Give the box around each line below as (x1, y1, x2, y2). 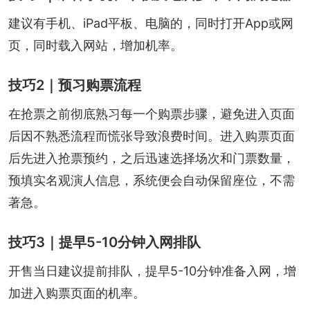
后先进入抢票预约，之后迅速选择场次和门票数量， (8, 150, 295, 165)
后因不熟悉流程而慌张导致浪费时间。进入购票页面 (8, 128, 295, 143)
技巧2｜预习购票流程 (8, 76, 141, 93)
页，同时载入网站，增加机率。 (8, 37, 183, 53)
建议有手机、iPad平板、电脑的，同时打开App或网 (8, 15, 293, 30)
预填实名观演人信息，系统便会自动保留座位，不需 (8, 172, 295, 188)
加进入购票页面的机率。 (8, 285, 145, 300)
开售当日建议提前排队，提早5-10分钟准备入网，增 (8, 263, 296, 278)
